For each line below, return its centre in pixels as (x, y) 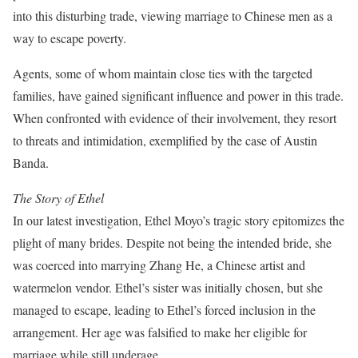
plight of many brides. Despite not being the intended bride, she (172, 243)
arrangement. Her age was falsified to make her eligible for (160, 332)
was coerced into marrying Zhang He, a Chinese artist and (159, 265)
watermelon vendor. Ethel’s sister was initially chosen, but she (168, 287)
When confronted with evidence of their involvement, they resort (175, 118)
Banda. (31, 163)
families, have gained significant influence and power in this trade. (178, 95)
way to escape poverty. (70, 38)
